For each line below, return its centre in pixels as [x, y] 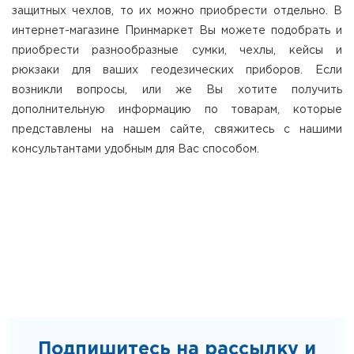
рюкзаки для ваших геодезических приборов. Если [177, 70]
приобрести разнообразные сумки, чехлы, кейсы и [177, 51]
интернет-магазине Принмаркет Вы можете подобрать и [177, 31]
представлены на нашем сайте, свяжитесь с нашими [177, 130]
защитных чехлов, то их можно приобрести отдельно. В [177, 11]
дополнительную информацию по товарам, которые [177, 110]
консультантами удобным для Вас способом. [136, 149]
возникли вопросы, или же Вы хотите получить [177, 90]
